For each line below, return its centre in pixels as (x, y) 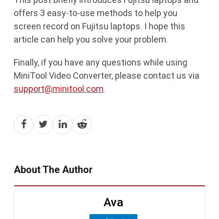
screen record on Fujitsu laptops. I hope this (99, 26)
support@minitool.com (59, 88)
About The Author (53, 169)
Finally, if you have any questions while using (100, 62)
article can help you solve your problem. (91, 39)
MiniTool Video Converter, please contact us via (107, 75)
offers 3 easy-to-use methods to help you (96, 13)
